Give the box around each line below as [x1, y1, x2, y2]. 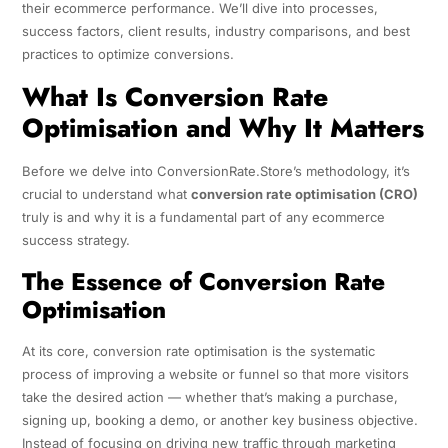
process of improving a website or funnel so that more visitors [21, 365, 409, 382]
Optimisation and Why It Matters [21, 108, 424, 147]
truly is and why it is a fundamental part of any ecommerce [21, 208, 385, 225]
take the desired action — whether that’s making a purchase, [21, 388, 398, 405]
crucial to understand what [21, 185, 191, 202]
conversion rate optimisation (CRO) [190, 185, 418, 202]
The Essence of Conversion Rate [21, 263, 385, 299]
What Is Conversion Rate [21, 77, 328, 116]
